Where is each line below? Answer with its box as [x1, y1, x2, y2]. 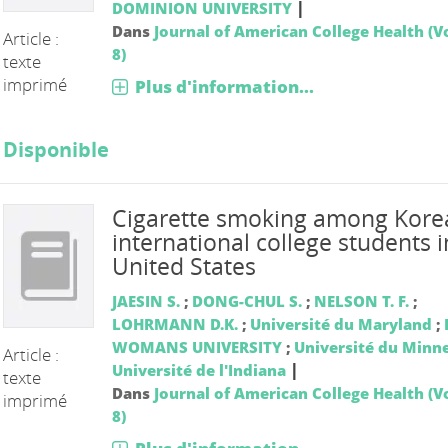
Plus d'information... [134, 74, 314, 98]
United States [111, 250, 256, 282]
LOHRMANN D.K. [111, 313, 238, 334]
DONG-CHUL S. [191, 290, 302, 311]
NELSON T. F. [313, 290, 409, 311]
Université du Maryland [249, 313, 432, 334]
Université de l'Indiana [111, 359, 286, 380]
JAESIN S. [111, 290, 180, 311]
